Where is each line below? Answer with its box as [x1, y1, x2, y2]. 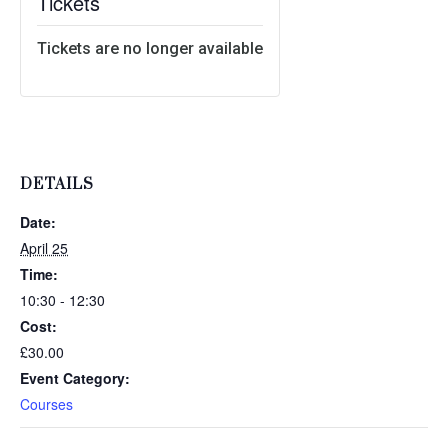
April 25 [20, 238, 68, 259]
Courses [20, 394, 73, 415]
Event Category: [20, 368, 130, 389]
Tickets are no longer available [37, 39, 263, 59]
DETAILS [20, 175, 94, 195]
